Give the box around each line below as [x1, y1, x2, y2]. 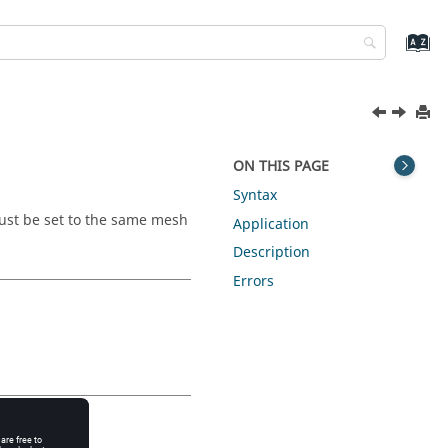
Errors [233, 271, 275, 293]
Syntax [233, 184, 278, 206]
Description [233, 242, 311, 264]
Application [233, 213, 310, 235]
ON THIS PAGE [233, 156, 330, 177]
